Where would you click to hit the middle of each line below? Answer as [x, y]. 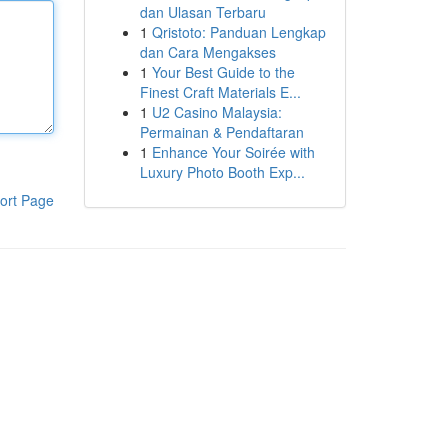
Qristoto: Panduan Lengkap [238, 32]
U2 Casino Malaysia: [216, 112]
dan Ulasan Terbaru [202, 12]
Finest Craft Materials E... [220, 92]
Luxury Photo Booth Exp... [222, 172]
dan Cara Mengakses [207, 52]
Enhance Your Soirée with [233, 152]
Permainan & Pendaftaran [221, 132]
